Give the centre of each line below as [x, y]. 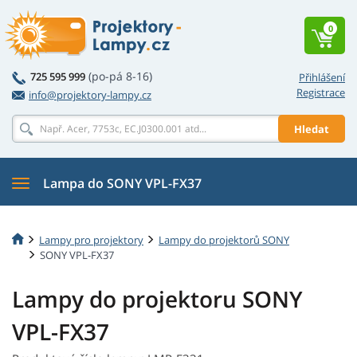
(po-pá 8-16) [120, 76]
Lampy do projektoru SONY [157, 299]
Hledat [312, 129]
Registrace [321, 92]
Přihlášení [322, 77]
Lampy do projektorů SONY [224, 239]
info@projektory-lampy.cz [90, 95]
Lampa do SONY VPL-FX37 [122, 183]
